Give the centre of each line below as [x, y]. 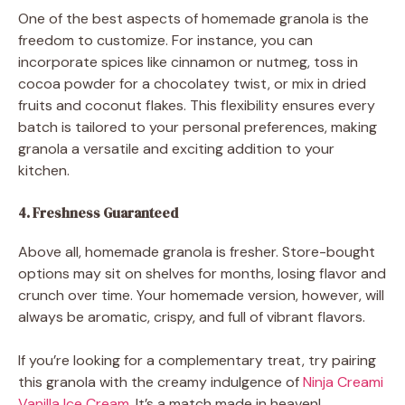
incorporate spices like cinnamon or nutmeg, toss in [188, 61]
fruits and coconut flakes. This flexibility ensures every [197, 105]
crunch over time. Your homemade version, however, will [201, 295]
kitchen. [44, 170]
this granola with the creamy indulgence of [160, 381]
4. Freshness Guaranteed [98, 212]
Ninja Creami [343, 381]
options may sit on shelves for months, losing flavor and [202, 273]
